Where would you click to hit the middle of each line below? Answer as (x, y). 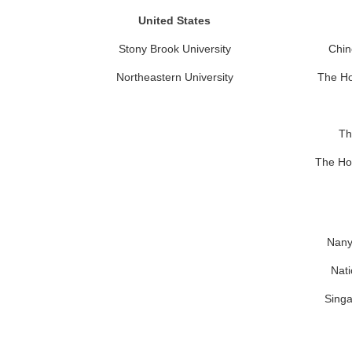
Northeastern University (174, 77)
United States (174, 20)
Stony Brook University (174, 49)
